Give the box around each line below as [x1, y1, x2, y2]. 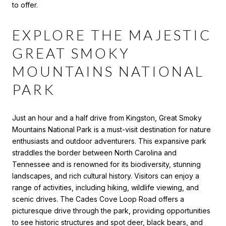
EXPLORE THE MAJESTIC [12, 26, 212, 43]
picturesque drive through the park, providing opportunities [12, 206, 210, 215]
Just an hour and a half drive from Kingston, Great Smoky [12, 113, 202, 122]
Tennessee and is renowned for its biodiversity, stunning [12, 159, 201, 168]
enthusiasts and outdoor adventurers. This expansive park [12, 136, 206, 145]
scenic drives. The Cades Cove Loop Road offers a [12, 194, 184, 203]
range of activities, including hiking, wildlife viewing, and [12, 183, 199, 192]
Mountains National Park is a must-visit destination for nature [12, 125, 211, 134]
